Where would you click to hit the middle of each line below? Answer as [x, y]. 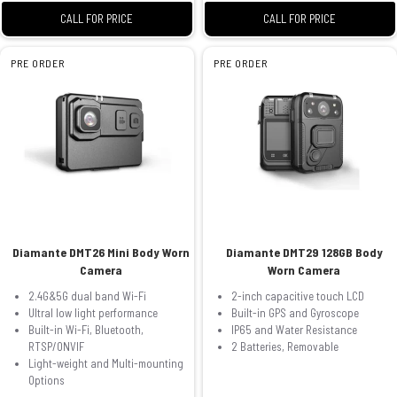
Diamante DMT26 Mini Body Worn [101, 252]
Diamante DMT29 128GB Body [304, 252]
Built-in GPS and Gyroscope [295, 312]
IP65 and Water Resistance [294, 329]
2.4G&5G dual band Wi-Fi [87, 296]
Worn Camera [304, 269]
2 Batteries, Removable [284, 346]
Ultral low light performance [93, 312]
